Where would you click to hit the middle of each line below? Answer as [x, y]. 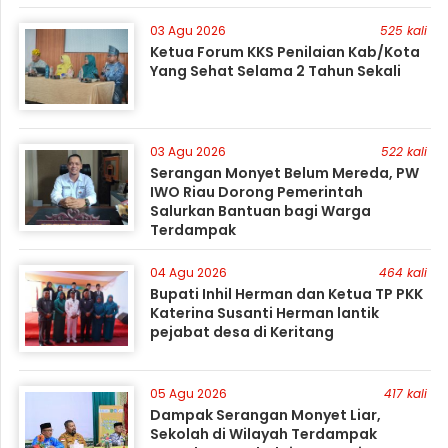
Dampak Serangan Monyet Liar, [266, 415]
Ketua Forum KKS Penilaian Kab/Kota [285, 52]
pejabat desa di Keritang [242, 332]
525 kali [403, 30]
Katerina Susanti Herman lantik [265, 313]
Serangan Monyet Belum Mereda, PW [285, 173]
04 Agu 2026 [189, 272]
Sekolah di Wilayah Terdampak [264, 434]
